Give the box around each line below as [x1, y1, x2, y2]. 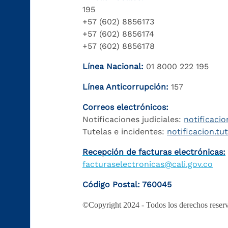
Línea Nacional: [82, 61, 144, 71]
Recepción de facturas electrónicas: [82, 147, 225, 157]
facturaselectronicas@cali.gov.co [82, 159, 213, 169]
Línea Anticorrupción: [82, 81, 168, 92]
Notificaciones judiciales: [82, 114, 184, 124]
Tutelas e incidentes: [82, 126, 167, 136]
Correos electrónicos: [82, 102, 168, 112]
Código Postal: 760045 [82, 179, 172, 189]
